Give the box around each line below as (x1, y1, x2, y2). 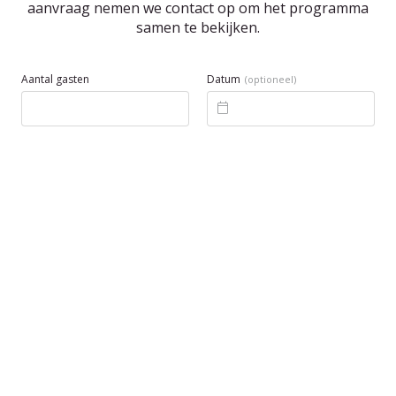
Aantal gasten (21, 72, 89, 87)
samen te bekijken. (136, 18, 260, 37)
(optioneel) (245, 72, 296, 86)
